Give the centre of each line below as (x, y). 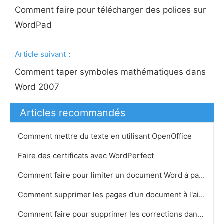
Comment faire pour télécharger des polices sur (112, 10)
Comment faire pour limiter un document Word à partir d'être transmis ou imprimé (202, 175)
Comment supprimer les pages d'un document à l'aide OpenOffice (202, 195)
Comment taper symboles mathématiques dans (112, 72)
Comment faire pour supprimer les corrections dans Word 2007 (200, 214)
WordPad (35, 25)
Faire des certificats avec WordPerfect (87, 156)
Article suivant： (44, 54)
